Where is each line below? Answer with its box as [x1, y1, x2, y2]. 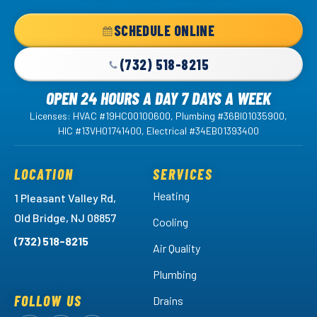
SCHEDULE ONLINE [113, 22, 215, 40]
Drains [152, 294, 183, 308]
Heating [152, 189, 190, 203]
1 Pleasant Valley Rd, [14, 191, 116, 205]
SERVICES [152, 166, 213, 183]
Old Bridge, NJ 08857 [14, 211, 116, 225]
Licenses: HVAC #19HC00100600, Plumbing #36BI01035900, [30, 110, 287, 122]
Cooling [152, 215, 188, 229]
